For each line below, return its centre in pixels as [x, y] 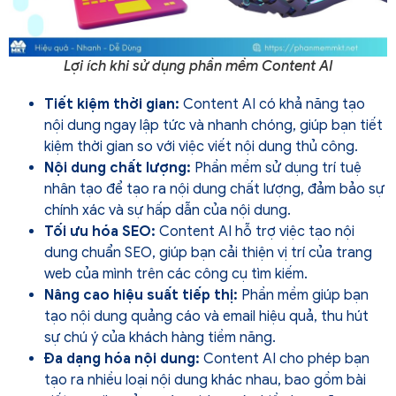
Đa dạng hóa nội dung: [122, 358]
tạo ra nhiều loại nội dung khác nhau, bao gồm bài [205, 380]
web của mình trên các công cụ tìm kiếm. [176, 274]
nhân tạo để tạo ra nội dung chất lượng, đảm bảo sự [214, 189]
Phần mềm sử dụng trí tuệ [276, 168]
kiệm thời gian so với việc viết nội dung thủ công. [201, 146]
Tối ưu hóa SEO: [102, 231]
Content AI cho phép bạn [285, 358]
